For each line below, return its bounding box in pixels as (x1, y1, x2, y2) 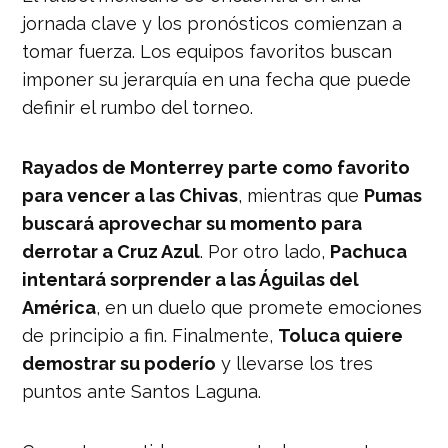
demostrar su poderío (22, 352, 217, 374)
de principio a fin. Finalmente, (22, 324, 279, 346)
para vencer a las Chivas (22, 184, 239, 206)
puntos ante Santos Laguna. (22, 380, 262, 402)
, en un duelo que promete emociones (96, 296, 423, 318)
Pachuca (330, 240, 408, 262)
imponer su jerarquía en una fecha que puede (22, 68, 412, 90)
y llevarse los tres (216, 352, 374, 374)
